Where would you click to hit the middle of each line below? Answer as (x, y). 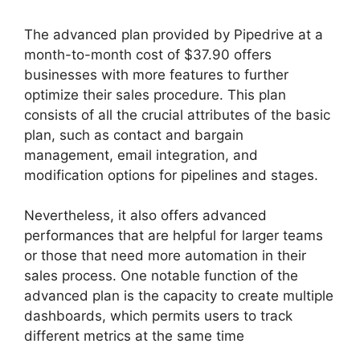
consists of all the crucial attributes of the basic (177, 115)
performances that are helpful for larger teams (174, 236)
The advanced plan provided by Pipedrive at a (174, 34)
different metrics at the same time (134, 336)
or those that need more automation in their (165, 256)
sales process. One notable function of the (161, 276)
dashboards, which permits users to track (158, 316)
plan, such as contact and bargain (134, 135)
